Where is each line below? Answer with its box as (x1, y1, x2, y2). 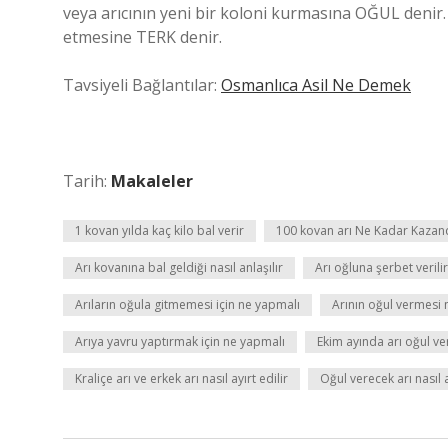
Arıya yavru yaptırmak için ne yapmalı (75, 333, 285, 350)
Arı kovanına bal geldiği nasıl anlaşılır (75, 259, 283, 276)
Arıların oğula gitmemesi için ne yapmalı (75, 296, 300, 313)
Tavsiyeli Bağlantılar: (63, 74, 221, 96)
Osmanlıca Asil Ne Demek (221, 74, 411, 96)
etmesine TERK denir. (63, 26, 222, 48)
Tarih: (63, 170, 111, 192)
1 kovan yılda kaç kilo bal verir (75, 222, 244, 239)
